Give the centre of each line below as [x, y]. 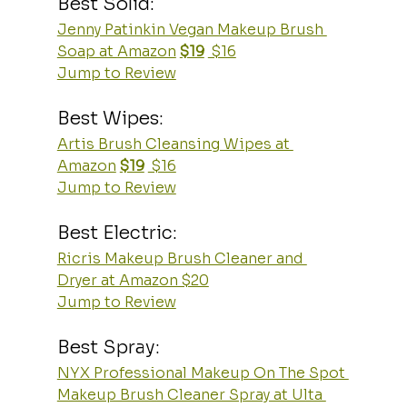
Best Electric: [117, 233]
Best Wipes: [110, 118]
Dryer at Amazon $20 [133, 280]
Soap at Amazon [116, 51]
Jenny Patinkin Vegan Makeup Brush [192, 29]
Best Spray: [108, 347]
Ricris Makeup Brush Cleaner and [182, 258]
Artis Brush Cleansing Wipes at [175, 144]
